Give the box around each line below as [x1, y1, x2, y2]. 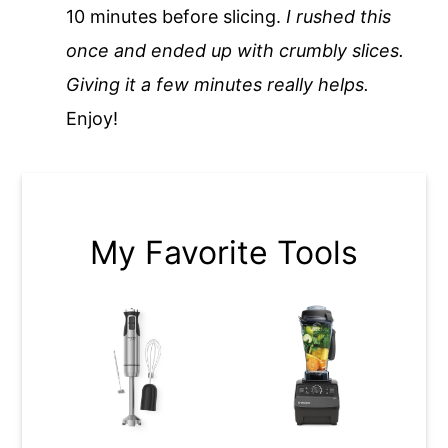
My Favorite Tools [90, 232, 358, 272]
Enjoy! [66, 107, 119, 129]
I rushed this [286, 5, 392, 27]
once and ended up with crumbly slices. [66, 39, 405, 61]
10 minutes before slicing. [66, 5, 287, 27]
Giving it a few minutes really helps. [66, 73, 370, 95]
